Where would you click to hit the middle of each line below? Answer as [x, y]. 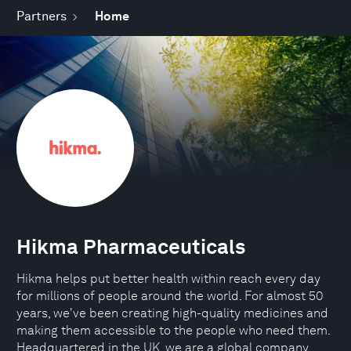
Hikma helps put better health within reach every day [168, 279]
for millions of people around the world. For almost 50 [170, 296]
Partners [42, 16]
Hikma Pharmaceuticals [131, 246]
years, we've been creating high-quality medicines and [172, 313]
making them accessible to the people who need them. [173, 330]
